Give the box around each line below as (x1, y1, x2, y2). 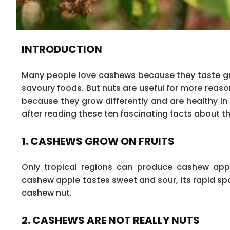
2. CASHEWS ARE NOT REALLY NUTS (22, 213, 200, 227)
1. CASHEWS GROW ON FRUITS (22, 133, 175, 148)
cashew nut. (22, 186, 72, 199)
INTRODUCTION (22, 42, 102, 56)
